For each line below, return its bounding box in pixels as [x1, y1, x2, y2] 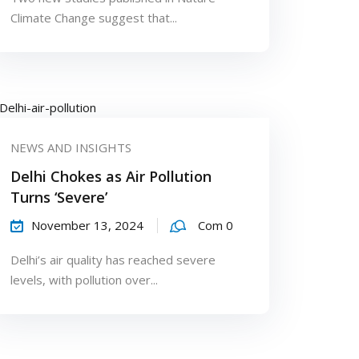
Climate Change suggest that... [10, 9, 177, 26]
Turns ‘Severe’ [10, 187, 107, 207]
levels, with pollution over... [10, 271, 158, 288]
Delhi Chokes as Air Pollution [10, 166, 212, 186]
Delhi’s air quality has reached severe [10, 251, 216, 268]
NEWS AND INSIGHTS [10, 139, 131, 155]
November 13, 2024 [30, 216, 143, 233]
